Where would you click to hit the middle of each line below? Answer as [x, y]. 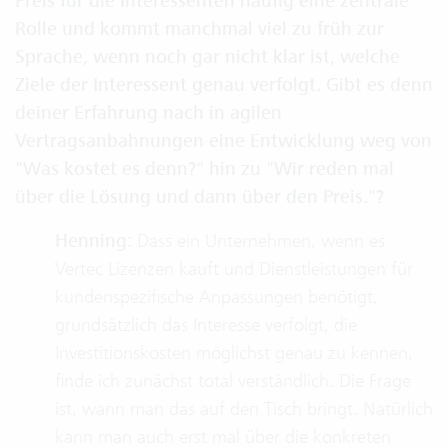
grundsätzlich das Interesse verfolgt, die [206, 324]
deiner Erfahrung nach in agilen [148, 113]
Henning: [93, 241]
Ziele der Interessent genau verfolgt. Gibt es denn [224, 85]
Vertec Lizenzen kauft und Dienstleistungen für [234, 268]
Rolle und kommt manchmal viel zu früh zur [199, 29]
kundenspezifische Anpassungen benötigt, [216, 296]
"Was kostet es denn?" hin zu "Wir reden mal [204, 169]
